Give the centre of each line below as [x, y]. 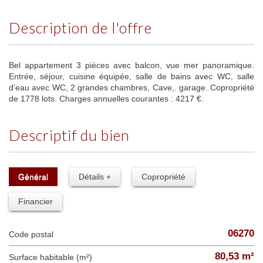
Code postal [34, 234]
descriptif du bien [75, 135]
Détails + [95, 177]
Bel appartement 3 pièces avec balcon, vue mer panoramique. [131, 65]
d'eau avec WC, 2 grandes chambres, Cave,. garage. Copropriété [131, 87]
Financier [36, 201]
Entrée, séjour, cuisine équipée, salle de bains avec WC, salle [131, 76]
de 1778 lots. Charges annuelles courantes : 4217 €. [106, 99]
